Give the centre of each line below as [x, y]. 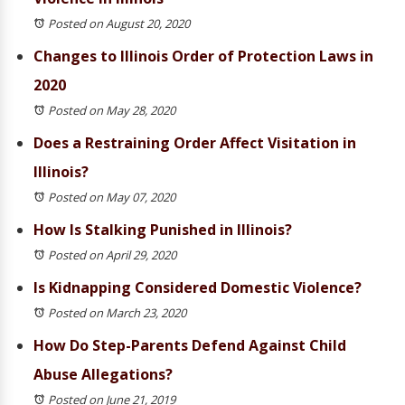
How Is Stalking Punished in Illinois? [163, 230]
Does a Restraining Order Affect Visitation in [195, 143]
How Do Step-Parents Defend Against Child [190, 345]
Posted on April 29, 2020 [112, 255]
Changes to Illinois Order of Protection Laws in [203, 56]
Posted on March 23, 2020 [117, 313]
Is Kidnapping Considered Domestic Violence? [198, 287]
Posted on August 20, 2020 [119, 24]
